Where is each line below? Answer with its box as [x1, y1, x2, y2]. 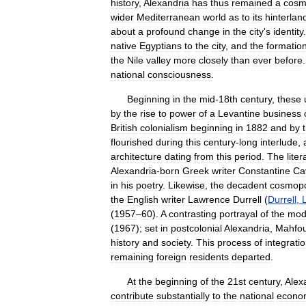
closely [199, 55, 228, 66]
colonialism [140, 122, 188, 133]
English [127, 194, 158, 205]
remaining [111, 251, 154, 262]
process [217, 237, 251, 248]
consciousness [148, 69, 211, 80]
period [234, 151, 262, 162]
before [275, 55, 303, 66]
